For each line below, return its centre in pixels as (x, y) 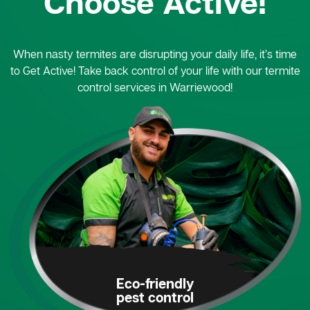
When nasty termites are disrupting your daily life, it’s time (155, 54)
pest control (155, 297)
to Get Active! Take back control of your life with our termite (155, 71)
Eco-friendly (155, 283)
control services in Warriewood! (155, 88)
